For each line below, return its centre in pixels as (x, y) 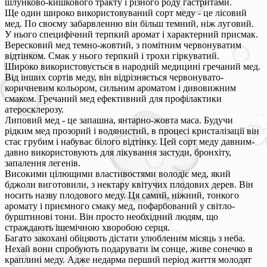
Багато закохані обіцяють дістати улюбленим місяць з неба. (125, 238)
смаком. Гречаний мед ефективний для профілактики (113, 98)
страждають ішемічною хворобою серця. (87, 227)
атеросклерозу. (34, 109)
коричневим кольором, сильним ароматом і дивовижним (120, 88)
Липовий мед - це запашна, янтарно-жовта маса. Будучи (119, 120)
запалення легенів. (43, 163)
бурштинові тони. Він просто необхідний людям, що (111, 216)
